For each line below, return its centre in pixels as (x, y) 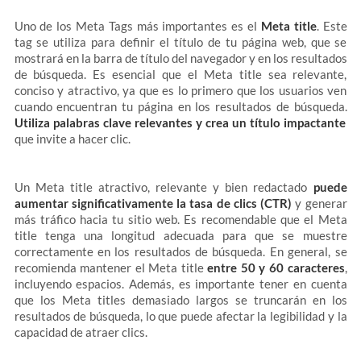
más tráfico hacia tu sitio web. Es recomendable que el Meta (180, 219)
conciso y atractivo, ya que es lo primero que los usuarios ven (180, 90)
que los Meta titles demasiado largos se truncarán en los (180, 300)
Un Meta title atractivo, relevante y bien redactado (164, 187)
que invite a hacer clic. (72, 139)
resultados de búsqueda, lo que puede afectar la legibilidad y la (180, 316)
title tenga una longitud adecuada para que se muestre (180, 235)
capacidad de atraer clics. (81, 332)
